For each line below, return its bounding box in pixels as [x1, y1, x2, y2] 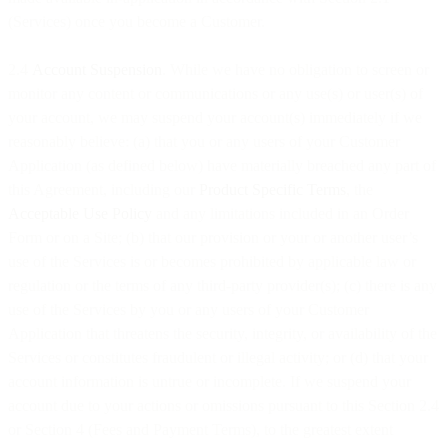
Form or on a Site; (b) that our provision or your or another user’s [8, 228, 418, 246]
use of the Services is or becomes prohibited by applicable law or [8, 252, 416, 270]
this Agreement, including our [8, 180, 199, 198]
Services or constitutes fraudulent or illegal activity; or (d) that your [8, 348, 428, 366]
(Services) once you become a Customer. [8, 12, 265, 30]
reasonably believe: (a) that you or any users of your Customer [8, 132, 400, 150]
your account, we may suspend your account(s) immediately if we [8, 108, 422, 126]
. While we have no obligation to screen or [162, 60, 429, 78]
